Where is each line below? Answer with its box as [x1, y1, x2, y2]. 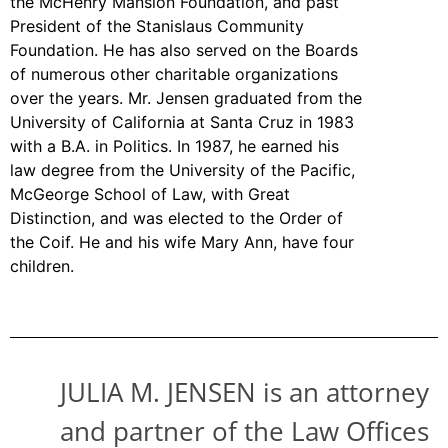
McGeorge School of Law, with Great [10, 183, 290, 204]
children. [10, 255, 74, 276]
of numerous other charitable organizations [10, 63, 338, 84]
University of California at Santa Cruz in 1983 [10, 111, 354, 132]
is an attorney [256, 373, 429, 410]
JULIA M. [60, 373, 167, 410]
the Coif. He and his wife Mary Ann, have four [10, 231, 354, 252]
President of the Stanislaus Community [10, 15, 304, 36]
